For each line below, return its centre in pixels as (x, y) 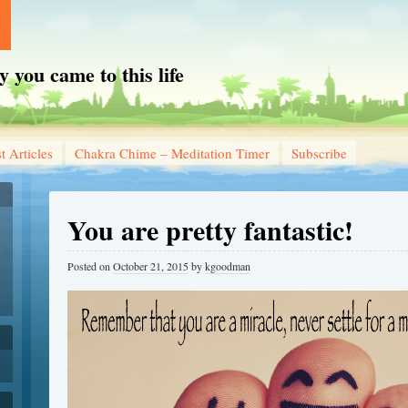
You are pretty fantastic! (210, 229)
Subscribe (319, 153)
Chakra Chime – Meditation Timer (172, 153)
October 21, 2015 (151, 266)
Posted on (90, 266)
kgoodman (228, 266)
